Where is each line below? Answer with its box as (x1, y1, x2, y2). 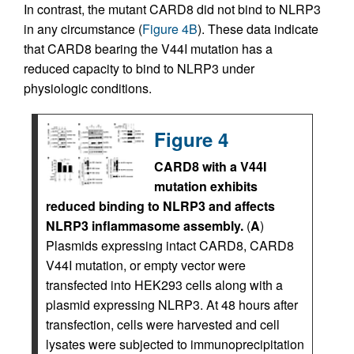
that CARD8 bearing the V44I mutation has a (24, 40, 273, 58)
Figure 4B (142, 20, 198, 38)
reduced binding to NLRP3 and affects (46, 197, 275, 215)
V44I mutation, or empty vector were (46, 256, 246, 274)
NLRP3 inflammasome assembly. (46, 217, 243, 235)
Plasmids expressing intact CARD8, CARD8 (46, 236, 294, 254)
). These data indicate (198, 20, 318, 38)
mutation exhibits (154, 177, 258, 195)
